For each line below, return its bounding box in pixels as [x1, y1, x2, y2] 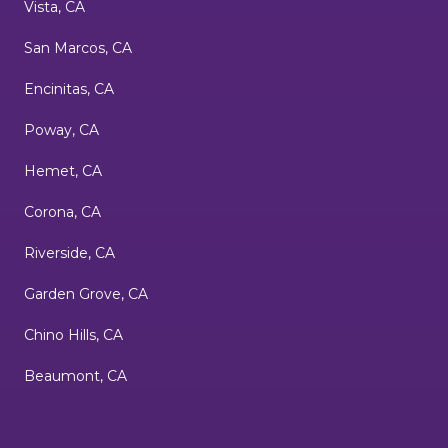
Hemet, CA [24, 162, 102, 181]
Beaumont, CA [24, 367, 127, 386]
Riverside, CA [24, 244, 115, 263]
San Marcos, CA [24, 39, 132, 58]
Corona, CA [24, 203, 101, 222]
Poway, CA [24, 121, 99, 140]
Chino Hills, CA [24, 326, 123, 345]
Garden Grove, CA [24, 285, 148, 304]
